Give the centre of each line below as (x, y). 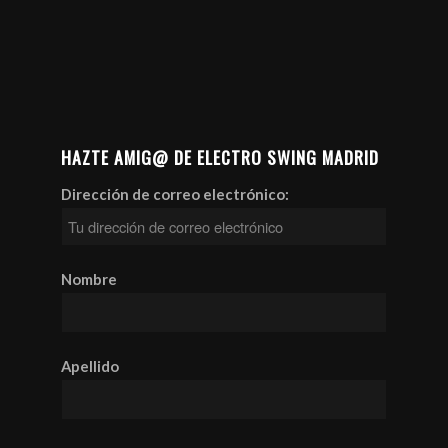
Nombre (89, 278)
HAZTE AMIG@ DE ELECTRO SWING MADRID (220, 157)
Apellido (90, 365)
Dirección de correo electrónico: (175, 193)
